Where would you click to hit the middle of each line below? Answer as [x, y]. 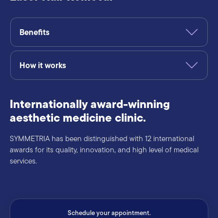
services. [23, 161]
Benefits [34, 32]
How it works [43, 65]
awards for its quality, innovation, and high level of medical [104, 150]
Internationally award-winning [90, 104]
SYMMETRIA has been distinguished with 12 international [102, 138]
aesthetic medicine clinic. [78, 118]
